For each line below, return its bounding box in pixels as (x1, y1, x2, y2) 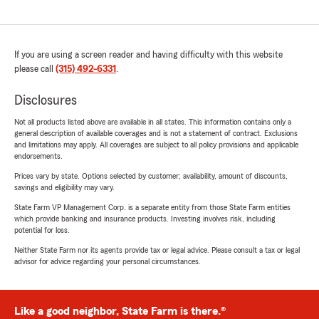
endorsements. (14, 152, 63, 161)
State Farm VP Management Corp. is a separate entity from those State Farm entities (14, 203, 291, 212)
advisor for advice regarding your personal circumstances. (14, 257, 201, 266)
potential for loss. (14, 226, 70, 235)
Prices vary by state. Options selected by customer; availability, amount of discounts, (14, 172, 288, 181)
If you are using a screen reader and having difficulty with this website (14, 50, 283, 61)
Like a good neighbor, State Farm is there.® (14, 305, 226, 318)
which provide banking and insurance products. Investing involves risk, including (14, 214, 276, 224)
